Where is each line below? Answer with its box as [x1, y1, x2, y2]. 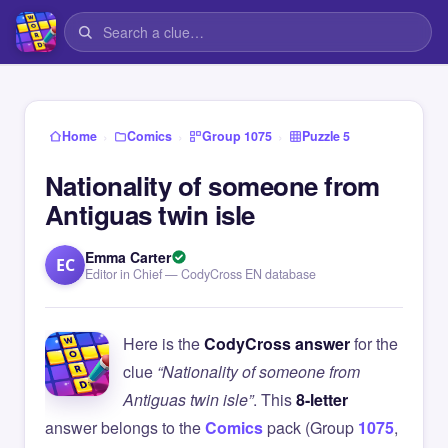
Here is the [123, 332, 204, 355]
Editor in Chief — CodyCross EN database [85, 265, 316, 283]
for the [350, 332, 398, 355]
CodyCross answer [204, 332, 350, 355]
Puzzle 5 [302, 127, 350, 145]
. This [253, 388, 296, 411]
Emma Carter [85, 247, 171, 267]
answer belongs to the [45, 416, 205, 439]
